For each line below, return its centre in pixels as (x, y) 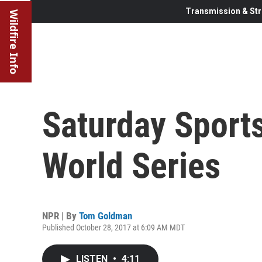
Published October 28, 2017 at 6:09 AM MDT (113, 227)
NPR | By (61, 216)
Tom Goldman (106, 216)
